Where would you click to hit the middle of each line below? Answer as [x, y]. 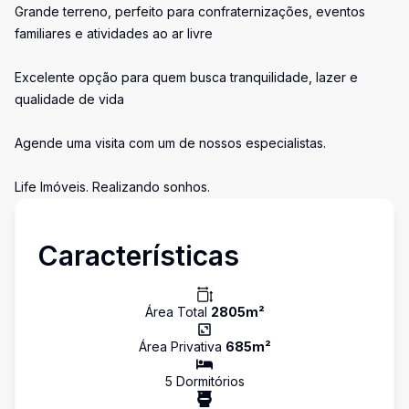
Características [138, 256]
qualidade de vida [69, 99]
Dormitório [205, 381]
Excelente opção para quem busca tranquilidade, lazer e [186, 77]
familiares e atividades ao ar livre [114, 33]
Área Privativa [182, 346]
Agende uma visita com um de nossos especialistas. [170, 143]
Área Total [178, 312]
